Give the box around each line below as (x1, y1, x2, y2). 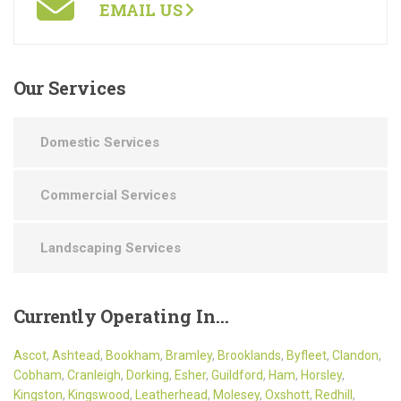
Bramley (166, 347, 212, 363)
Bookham (106, 347, 160, 363)
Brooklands (218, 347, 281, 363)
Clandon (332, 347, 379, 363)
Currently (13, 303, 96, 328)
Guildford (211, 367, 263, 382)
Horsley (301, 367, 342, 382)
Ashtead (52, 347, 100, 363)
